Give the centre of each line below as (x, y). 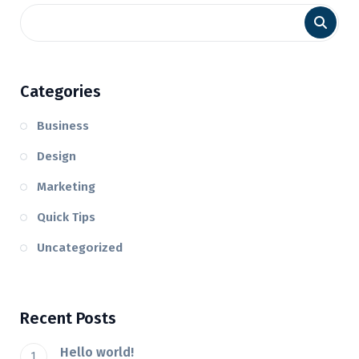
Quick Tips (66, 218)
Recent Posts (68, 319)
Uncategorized (80, 248)
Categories (61, 92)
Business (63, 126)
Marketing (66, 187)
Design (56, 157)
